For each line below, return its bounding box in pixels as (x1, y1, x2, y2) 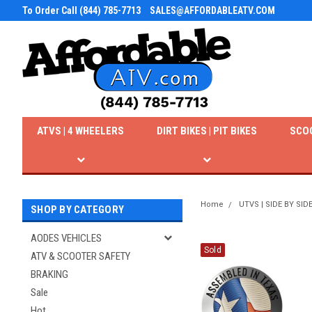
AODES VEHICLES (31, 232, 102, 244)
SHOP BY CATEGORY (31, 203, 124, 216)
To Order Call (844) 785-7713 (22, 5, 141, 16)
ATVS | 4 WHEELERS (37, 125, 125, 137)
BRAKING (31, 268, 68, 281)
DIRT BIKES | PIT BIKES (157, 125, 258, 137)
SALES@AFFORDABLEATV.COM (150, 5, 275, 16)
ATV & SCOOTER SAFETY (31, 250, 130, 263)
